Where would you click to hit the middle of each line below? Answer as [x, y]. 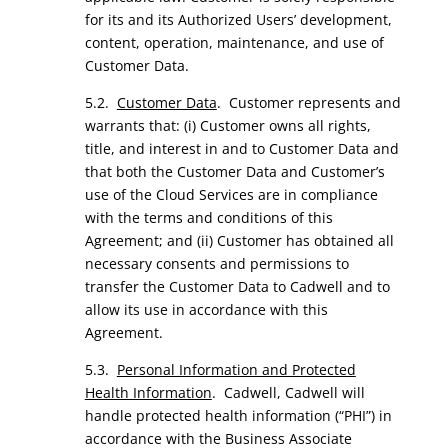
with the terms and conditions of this [208, 217]
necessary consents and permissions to [216, 263]
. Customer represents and [308, 102]
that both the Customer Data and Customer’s [234, 171]
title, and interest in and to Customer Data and [241, 148]
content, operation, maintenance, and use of [234, 42]
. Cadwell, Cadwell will [288, 392]
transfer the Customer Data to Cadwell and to [237, 286]
